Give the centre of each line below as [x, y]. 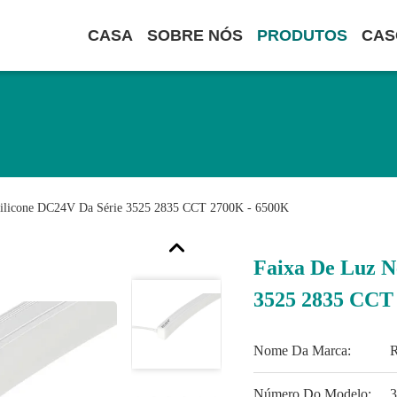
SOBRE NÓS [195, 35]
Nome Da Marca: [303, 350]
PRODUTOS [302, 35]
